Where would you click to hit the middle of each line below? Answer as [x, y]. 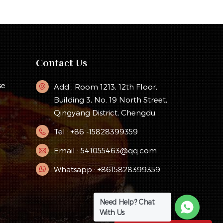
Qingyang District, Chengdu [104, 113]
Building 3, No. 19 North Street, [110, 100]
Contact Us [61, 63]
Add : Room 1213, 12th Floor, [105, 87]
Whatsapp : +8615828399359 [107, 169]
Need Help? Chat [127, 202]
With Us [112, 213]
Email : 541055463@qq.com [105, 150]
